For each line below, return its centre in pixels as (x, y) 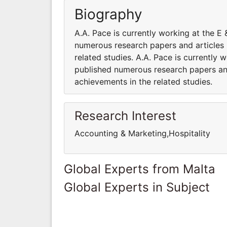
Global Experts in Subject (137, 187)
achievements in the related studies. (143, 81)
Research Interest (125, 116)
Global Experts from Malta (140, 169)
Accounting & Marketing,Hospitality (142, 133)
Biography (108, 14)
